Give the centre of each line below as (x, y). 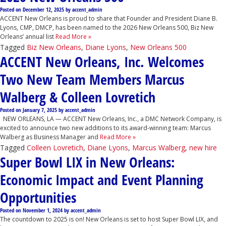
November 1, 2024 (43, 210)
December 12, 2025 (43, 9)
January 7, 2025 (40, 110)
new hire (203, 147)
